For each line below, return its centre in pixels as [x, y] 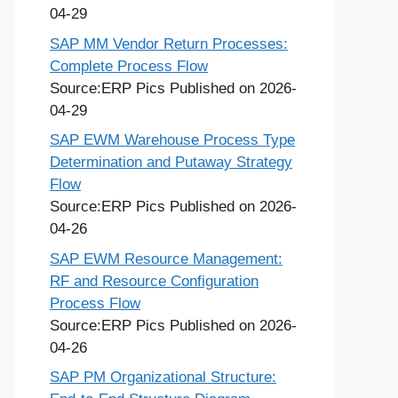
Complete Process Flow [129, 66]
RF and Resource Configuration [154, 281]
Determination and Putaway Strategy [171, 163]
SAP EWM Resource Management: [166, 259]
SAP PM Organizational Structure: [163, 378]
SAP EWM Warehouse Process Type [172, 140]
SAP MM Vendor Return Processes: [169, 44]
